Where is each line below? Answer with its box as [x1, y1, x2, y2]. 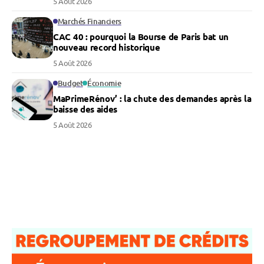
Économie [87, 78, 121, 89]
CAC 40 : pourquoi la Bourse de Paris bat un [53, 31, 229, 43]
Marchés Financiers [57, 16, 121, 27]
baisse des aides [53, 103, 118, 115]
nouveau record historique [53, 41, 160, 54]
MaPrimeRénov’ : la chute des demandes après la [53, 93, 252, 105]
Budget [57, 78, 83, 89]
